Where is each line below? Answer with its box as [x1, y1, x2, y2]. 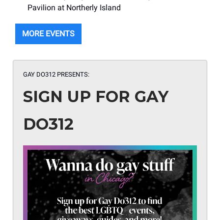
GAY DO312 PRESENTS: [23, 71, 89, 79]
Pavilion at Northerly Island [27, 3, 121, 13]
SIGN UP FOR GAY [23, 87, 168, 107]
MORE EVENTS [22, 29, 75, 39]
